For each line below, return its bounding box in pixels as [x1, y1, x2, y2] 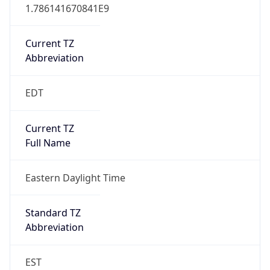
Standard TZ [25, 206, 81, 220]
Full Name [25, 136, 71, 149]
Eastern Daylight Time [25, 171, 125, 184]
